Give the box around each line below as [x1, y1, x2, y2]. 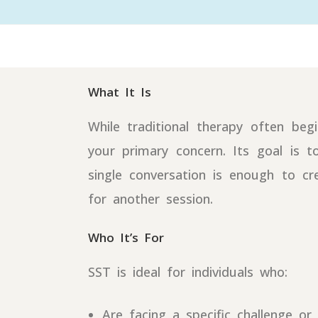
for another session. [87, 190, 213, 207]
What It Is [87, 84, 151, 100]
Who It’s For [87, 229, 164, 246]
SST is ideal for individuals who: [87, 263, 287, 280]
